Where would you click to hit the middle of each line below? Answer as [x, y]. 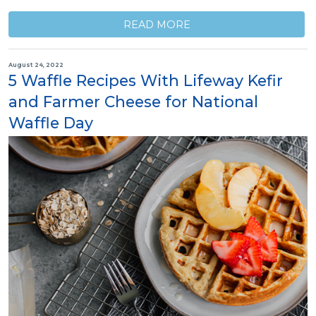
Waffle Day [51, 123]
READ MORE [157, 24]
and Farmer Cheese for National [133, 102]
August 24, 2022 [36, 65]
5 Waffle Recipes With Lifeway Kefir [146, 81]
